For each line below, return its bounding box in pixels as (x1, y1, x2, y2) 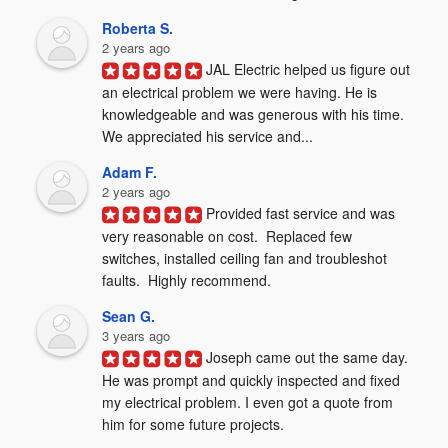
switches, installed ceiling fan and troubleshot (102, 248, 388, 269)
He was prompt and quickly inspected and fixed (102, 370, 401, 391)
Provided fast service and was (206, 203, 396, 223)
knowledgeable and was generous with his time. (102, 104, 405, 125)
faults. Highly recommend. (102, 270, 272, 291)
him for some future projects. (102, 414, 285, 435)
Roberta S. (102, 18, 174, 38)
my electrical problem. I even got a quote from (102, 392, 394, 413)
